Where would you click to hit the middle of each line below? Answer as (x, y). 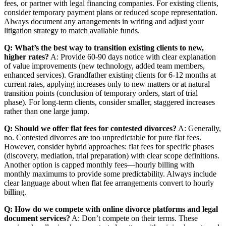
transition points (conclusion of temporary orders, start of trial (101, 93)
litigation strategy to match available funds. (72, 30)
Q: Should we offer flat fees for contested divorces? (90, 128)
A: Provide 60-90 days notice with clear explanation (132, 56)
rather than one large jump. (47, 111)
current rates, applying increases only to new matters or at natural (107, 84)
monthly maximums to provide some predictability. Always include (110, 174)
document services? (37, 218)
